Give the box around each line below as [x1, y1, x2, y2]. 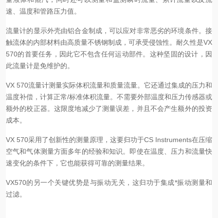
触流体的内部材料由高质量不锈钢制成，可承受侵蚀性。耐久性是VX [6, 38, 212, 46]
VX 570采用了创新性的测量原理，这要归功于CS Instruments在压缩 [6, 136, 212, 144]
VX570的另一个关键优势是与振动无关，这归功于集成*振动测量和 [6, 179, 212, 186]
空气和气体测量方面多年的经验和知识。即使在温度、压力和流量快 [6, 147, 212, 155]
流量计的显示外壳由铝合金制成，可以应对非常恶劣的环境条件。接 [6, 27, 212, 35]
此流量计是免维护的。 [6, 62, 74, 70]
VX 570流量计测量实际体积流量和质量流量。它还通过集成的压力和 [6, 81, 212, 89]
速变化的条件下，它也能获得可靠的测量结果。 [6, 159, 149, 167]
